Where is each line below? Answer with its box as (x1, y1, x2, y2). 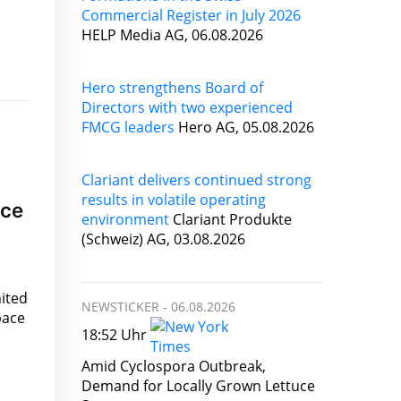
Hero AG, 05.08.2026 (175, 116, 314, 137)
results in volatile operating (81, 189, 266, 209)
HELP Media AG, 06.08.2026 (81, 24, 263, 45)
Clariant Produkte (169, 209, 292, 229)
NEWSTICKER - (81, 297, 171, 315)
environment (81, 209, 169, 229)
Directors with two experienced (81, 97, 293, 117)
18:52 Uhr (81, 324, 150, 345)
